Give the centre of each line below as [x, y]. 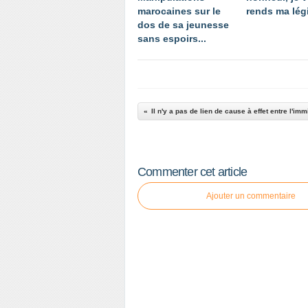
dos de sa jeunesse [183, 25]
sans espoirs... [172, 38]
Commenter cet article [192, 172]
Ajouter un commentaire [251, 196]
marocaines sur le [179, 11]
